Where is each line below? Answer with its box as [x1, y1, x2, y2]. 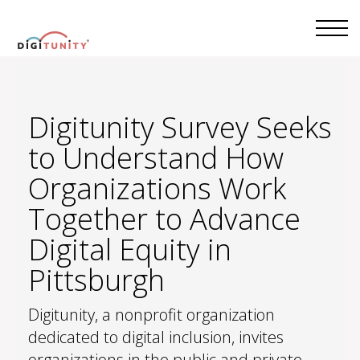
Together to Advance [28, 199, 301, 239]
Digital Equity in [28, 230, 231, 269]
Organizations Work [28, 169, 286, 208]
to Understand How [28, 138, 284, 178]
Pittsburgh [28, 260, 165, 300]
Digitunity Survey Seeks [28, 108, 332, 147]
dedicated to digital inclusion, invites [28, 326, 284, 348]
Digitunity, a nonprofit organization [28, 304, 275, 325]
